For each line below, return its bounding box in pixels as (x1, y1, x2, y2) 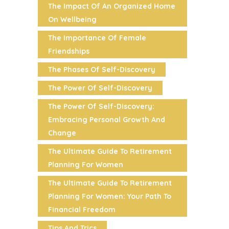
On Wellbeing (48, 14, 97, 24)
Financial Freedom (48, 204, 116, 214)
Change (48, 128, 76, 138)
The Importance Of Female (48, 33, 146, 42)
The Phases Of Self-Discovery (48, 64, 155, 74)
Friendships (48, 46, 89, 56)
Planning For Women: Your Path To (48, 191, 171, 201)
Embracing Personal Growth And (48, 114, 165, 124)
